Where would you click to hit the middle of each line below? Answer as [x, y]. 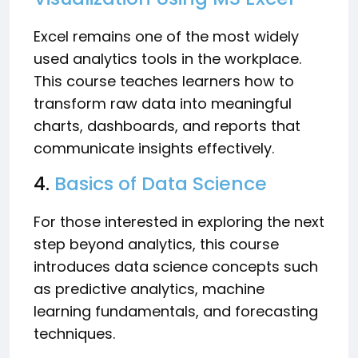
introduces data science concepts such [176, 266]
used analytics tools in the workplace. [167, 58]
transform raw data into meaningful [163, 103]
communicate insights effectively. [154, 148]
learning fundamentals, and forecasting [176, 311]
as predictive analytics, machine [149, 288]
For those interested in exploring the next [179, 221]
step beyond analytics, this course [156, 244]
